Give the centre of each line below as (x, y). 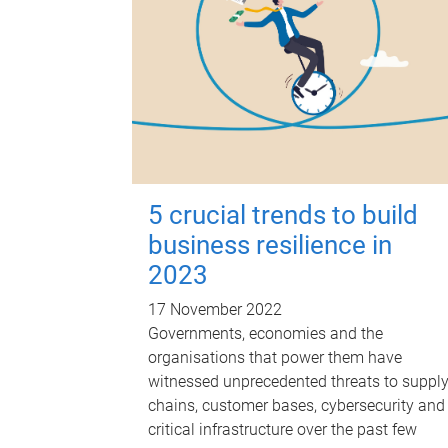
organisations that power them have (275, 358)
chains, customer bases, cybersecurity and (296, 406)
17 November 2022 (215, 310)
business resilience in (270, 245)
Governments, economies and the (265, 334)
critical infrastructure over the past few (282, 430)
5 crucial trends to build (283, 215)
